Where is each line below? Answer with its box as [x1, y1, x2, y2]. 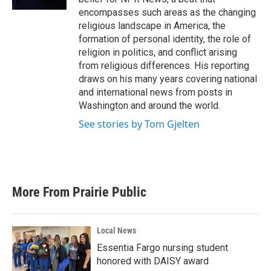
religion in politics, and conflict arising [79, 47, 237, 58]
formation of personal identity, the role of [79, 33, 251, 45]
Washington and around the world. [79, 100, 220, 111]
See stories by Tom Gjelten [79, 117, 200, 131]
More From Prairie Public [12, 184, 146, 200]
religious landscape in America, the [79, 20, 226, 31]
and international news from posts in [79, 87, 232, 98]
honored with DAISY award [97, 255, 209, 267]
